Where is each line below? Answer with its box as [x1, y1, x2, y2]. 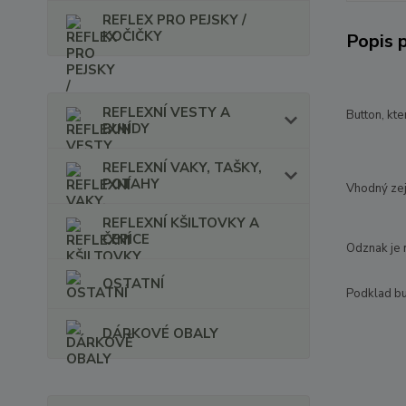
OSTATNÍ [102, 275, 164, 293]
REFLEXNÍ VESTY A [102, 103, 230, 121]
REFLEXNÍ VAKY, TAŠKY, [102, 159, 262, 177]
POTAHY [102, 175, 159, 193]
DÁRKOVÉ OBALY [102, 324, 218, 343]
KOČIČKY [102, 27, 162, 45]
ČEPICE [102, 230, 150, 248]
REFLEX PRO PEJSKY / [102, 11, 246, 29]
